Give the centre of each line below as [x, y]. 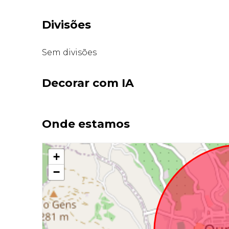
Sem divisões [70, 52]
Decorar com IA [88, 83]
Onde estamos [86, 124]
